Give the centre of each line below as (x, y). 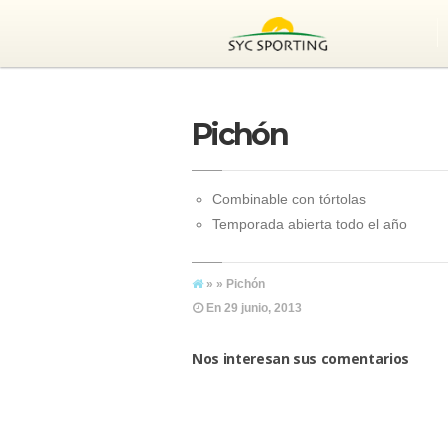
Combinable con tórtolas (289, 199)
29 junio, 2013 (261, 308)
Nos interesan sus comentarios (300, 358)
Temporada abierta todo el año (309, 224)
